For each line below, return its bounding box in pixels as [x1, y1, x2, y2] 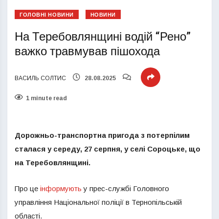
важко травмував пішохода [15, 43, 160, 60]
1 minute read [26, 95, 67, 102]
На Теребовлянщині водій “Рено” [15, 28, 191, 45]
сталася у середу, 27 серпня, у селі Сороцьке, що [15, 145, 200, 153]
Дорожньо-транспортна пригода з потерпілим [15, 131, 190, 139]
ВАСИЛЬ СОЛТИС [15, 75, 66, 82]
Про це [15, 184, 40, 193]
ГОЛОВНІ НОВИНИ [20, 11, 74, 19]
